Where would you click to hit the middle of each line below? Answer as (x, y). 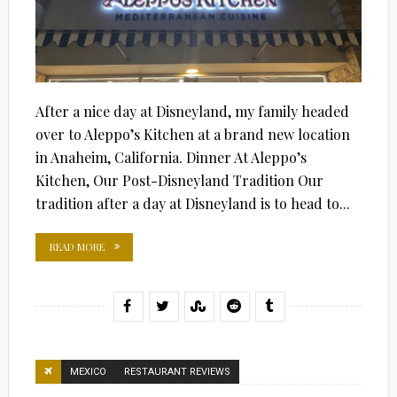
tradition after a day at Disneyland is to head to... (192, 203)
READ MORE (77, 246)
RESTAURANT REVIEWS (177, 371)
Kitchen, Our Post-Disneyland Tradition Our (179, 180)
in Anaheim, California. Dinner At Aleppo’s (171, 157)
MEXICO (88, 371)
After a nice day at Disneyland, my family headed (192, 111)
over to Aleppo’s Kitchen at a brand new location (192, 134)
